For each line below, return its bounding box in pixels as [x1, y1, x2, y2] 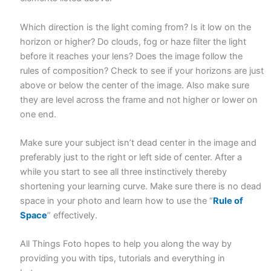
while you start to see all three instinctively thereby [20, 166, 227, 178]
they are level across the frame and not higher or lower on [20, 94, 258, 105]
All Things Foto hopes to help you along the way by [20, 238, 232, 250]
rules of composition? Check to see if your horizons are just [20, 65, 264, 76]
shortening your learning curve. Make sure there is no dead [20, 181, 262, 192]
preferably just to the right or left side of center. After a [20, 152, 243, 163]
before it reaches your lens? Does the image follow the [20, 50, 243, 62]
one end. [20, 108, 57, 120]
